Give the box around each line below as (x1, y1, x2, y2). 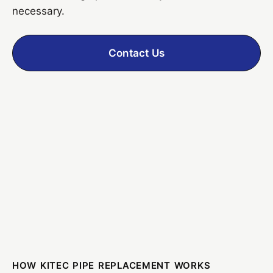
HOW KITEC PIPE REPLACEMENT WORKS (12, 259, 211, 271)
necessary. (12, 4, 65, 17)
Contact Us (108, 46, 165, 59)
